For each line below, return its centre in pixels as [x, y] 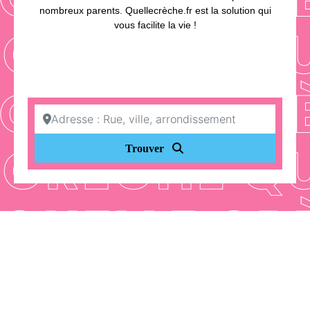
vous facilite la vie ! [155, 25]
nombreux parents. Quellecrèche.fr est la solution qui [155, 11]
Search [202, 147]
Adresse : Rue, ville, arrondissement [127, 110]
